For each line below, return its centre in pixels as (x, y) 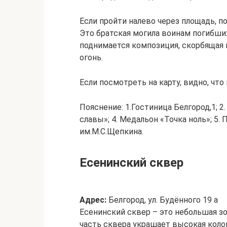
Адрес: (93, 200)
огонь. (91, 58)
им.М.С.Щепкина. (111, 131)
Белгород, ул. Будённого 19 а (162, 200)
